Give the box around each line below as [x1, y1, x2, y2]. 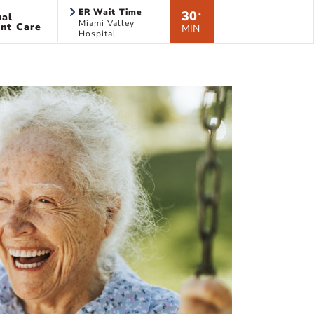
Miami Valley [78, 18, 135, 29]
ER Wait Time [78, 6, 143, 18]
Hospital [78, 28, 116, 39]
